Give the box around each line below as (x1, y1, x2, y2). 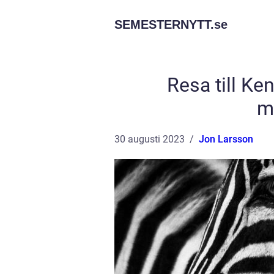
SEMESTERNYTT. (114, 18, 214, 31)
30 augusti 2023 (114, 133, 185, 145)
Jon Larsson (199, 133, 253, 145)
